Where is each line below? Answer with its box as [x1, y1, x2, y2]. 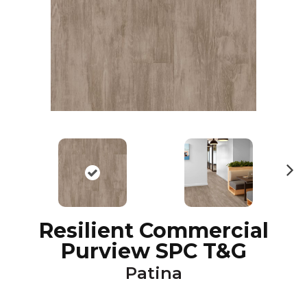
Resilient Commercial [38, 218, 269, 243]
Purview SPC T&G [60, 238, 247, 264]
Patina [125, 263, 182, 283]
